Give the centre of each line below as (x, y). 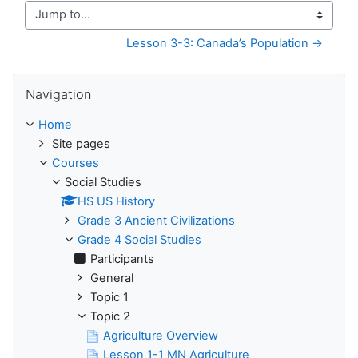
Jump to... (52, 22)
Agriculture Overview (161, 335)
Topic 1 (109, 297)
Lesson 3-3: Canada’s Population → (225, 43)
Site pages (81, 143)
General (112, 278)
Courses (76, 163)
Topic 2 (110, 316)
